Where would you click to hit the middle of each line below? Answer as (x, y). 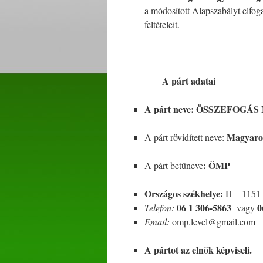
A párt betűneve (174, 165)
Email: (157, 222)
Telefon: (159, 208)
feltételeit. (162, 24)
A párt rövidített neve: (184, 137)
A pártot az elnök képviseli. (198, 250)
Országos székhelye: (185, 193)
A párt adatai (173, 81)
